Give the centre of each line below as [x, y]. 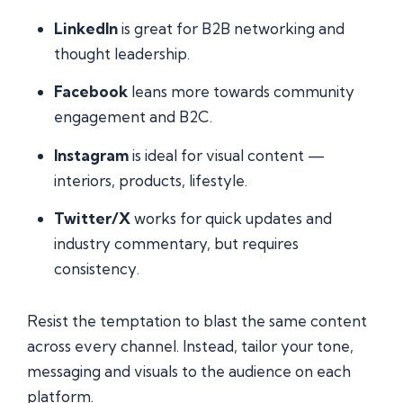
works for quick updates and [231, 219]
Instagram [91, 155]
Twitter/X [92, 219]
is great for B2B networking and [231, 29]
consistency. [97, 269]
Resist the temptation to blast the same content [197, 320]
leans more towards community [241, 92]
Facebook [91, 92]
